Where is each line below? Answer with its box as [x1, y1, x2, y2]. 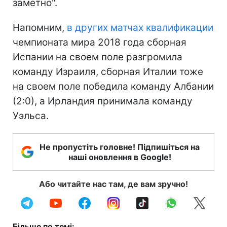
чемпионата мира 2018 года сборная [13, 36, 186, 48]
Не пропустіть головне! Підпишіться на [40, 141, 200, 152]
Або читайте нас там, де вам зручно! [39, 178, 188, 189]
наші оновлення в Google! [68, 152, 171, 162]
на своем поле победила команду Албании [13, 80, 214, 92]
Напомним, [13, 21, 67, 33]
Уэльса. [13, 109, 49, 122]
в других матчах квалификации [67, 21, 213, 33]
